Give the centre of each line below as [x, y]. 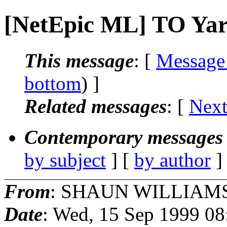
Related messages [96, 106]
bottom [53, 83]
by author [173, 160]
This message [79, 60]
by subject [65, 160]
